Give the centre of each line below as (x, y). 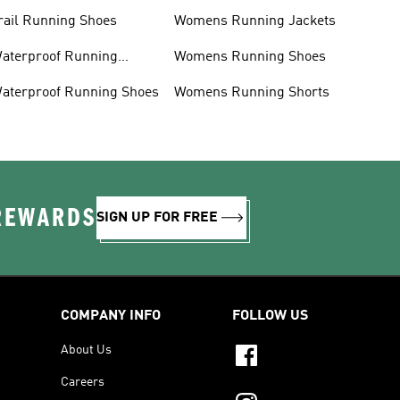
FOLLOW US (270, 316)
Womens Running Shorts (251, 92)
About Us (86, 350)
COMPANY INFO (111, 316)
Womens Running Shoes (250, 57)
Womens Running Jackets (254, 21)
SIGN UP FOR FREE (157, 217)
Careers (83, 382)
